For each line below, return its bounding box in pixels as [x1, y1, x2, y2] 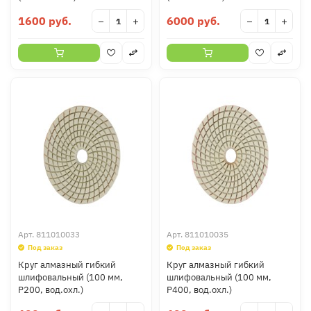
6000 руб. [167, 14, 220, 28]
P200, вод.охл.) [18, 284, 83, 296]
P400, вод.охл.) [167, 284, 232, 296]
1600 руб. [18, 14, 72, 28]
